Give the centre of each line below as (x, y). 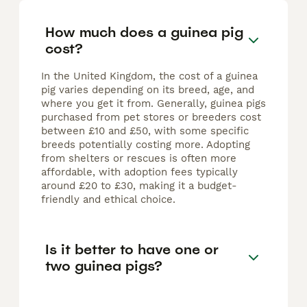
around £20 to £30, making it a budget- (139, 186)
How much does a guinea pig (144, 32)
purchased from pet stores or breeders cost (151, 118)
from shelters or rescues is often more (139, 159)
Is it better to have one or (132, 249)
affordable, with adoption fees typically (139, 172)
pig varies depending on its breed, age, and (148, 90)
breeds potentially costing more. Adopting (146, 145)
